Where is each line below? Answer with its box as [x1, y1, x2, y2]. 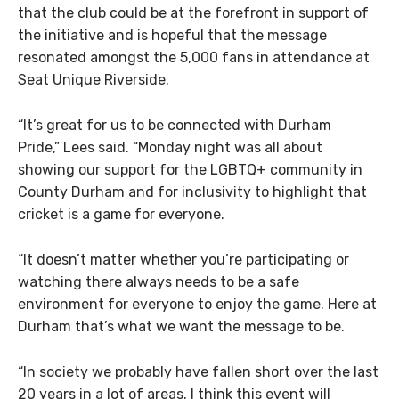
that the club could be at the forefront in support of [18, 4, 369, 22]
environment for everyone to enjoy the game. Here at [18, 295, 377, 313]
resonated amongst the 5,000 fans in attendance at [18, 49, 370, 67]
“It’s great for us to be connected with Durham [18, 117, 331, 134]
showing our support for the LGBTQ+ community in [18, 161, 362, 179]
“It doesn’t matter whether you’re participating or [18, 250, 349, 268]
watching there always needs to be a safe [18, 273, 299, 290]
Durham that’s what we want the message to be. [18, 317, 345, 335]
